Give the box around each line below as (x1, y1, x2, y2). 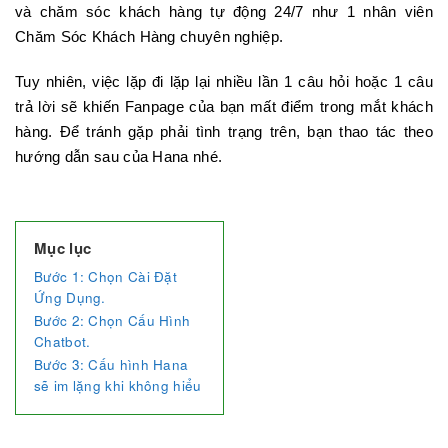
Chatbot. (34, 332, 91, 351)
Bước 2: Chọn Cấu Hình (34, 311, 191, 330)
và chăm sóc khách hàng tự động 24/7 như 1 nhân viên (15, 3, 433, 20)
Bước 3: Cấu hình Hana (34, 355, 189, 374)
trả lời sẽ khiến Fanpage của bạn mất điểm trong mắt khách (15, 98, 433, 115)
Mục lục (34, 237, 92, 259)
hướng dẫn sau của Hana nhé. (15, 148, 223, 165)
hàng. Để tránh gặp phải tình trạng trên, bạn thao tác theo (15, 123, 433, 140)
